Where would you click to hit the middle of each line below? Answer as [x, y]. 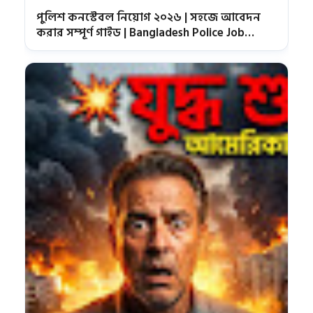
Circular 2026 [72, 48]
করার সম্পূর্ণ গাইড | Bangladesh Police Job [140, 32]
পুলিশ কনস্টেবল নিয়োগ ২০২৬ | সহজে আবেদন [148, 17]
